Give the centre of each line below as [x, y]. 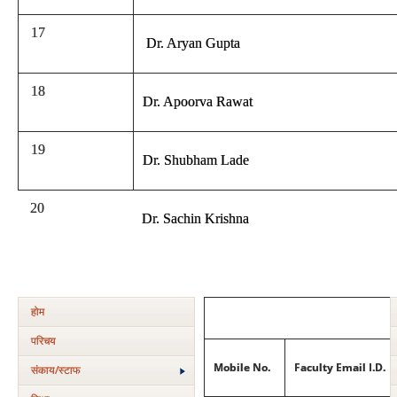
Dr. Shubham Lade [196, 160]
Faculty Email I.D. [340, 367]
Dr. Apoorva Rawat [198, 101]
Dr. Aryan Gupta [191, 43]
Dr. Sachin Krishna [195, 218]
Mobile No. [242, 367]
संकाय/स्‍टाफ [56, 370]
